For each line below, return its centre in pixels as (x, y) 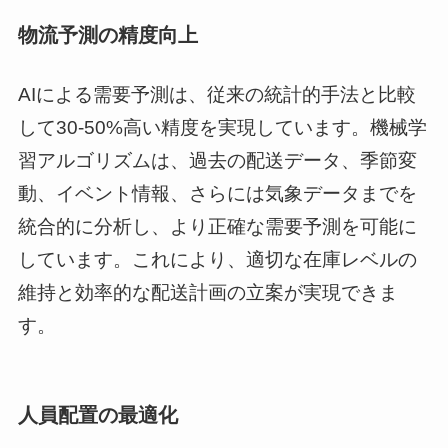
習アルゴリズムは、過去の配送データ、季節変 (217, 161)
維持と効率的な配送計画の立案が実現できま (207, 293)
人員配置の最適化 (97, 414)
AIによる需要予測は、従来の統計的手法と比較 (216, 95)
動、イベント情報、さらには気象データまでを (217, 194)
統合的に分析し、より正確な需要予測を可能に (217, 227)
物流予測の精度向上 (107, 34)
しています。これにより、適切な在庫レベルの (217, 260)
